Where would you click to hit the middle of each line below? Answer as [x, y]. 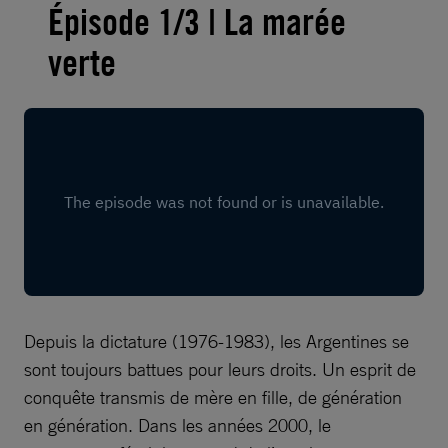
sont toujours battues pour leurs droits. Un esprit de [220, 369]
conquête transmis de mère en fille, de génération [213, 397]
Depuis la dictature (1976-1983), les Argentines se [216, 341]
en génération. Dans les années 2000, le [177, 425]
